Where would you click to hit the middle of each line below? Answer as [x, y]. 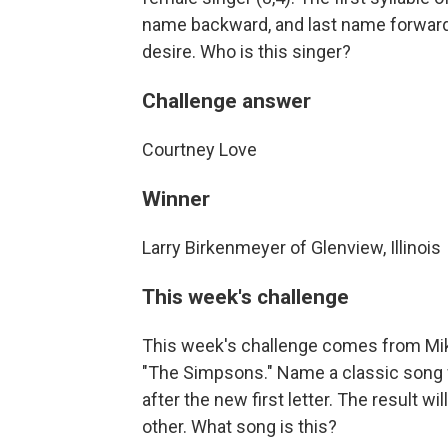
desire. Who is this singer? [246, 51]
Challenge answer [226, 100]
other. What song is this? [239, 426]
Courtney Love [199, 149]
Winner [176, 198]
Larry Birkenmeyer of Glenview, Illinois [291, 247]
